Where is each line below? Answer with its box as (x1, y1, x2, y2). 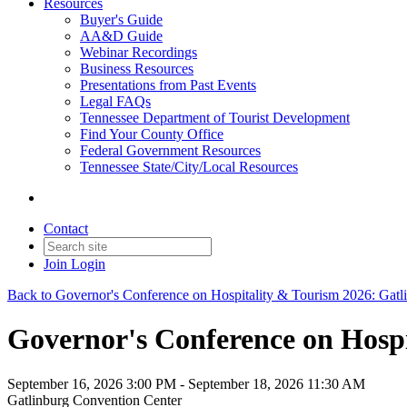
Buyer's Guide (80, 12, 163, 27)
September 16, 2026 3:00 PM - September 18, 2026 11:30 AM (7, 375, 365, 392)
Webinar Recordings (80, 45, 197, 60)
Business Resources (80, 61, 194, 76)
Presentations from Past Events (80, 77, 256, 93)
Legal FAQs (80, 94, 151, 109)
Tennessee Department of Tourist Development (80, 110, 350, 125)
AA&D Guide (80, 28, 163, 44)
